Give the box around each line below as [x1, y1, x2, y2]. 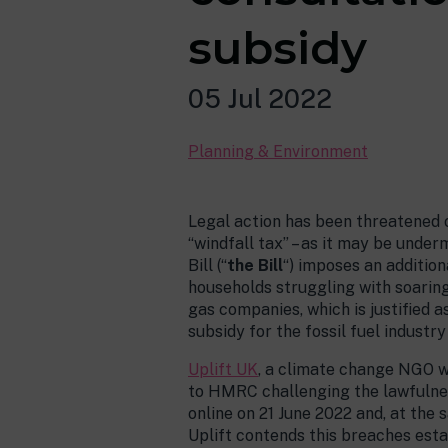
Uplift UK [188, 360, 258, 379]
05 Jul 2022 [188, 84, 332, 114]
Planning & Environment [188, 142, 368, 161]
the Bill [227, 256, 283, 275]
